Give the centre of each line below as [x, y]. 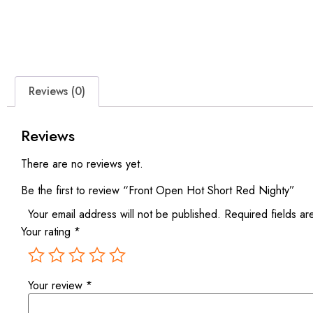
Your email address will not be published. [124, 214]
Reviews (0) [57, 91]
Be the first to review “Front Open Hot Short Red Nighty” [158, 190]
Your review [57, 286]
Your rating [48, 232]
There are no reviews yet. [82, 163]
